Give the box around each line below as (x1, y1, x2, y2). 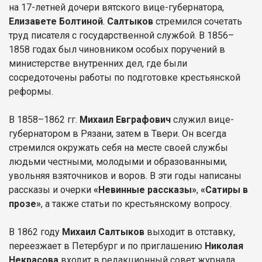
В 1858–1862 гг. (9, 113, 80, 125)
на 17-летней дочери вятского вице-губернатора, (9, 1, 224, 13)
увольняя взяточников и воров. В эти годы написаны (9, 170, 242, 181)
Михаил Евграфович (80, 113, 171, 125)
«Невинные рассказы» (94, 184, 196, 195)
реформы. (9, 85, 53, 97)
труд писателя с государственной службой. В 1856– (9, 29, 234, 41)
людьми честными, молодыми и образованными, (9, 156, 227, 167)
